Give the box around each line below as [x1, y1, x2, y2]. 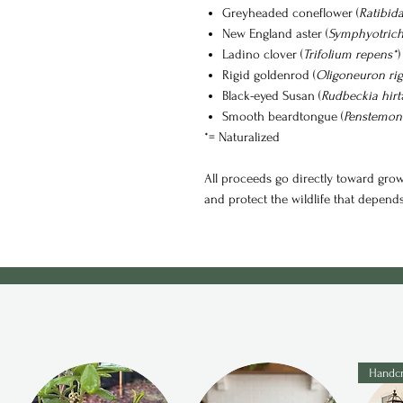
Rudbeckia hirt [321, 87, 400, 103]
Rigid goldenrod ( [222, 67, 316, 83]
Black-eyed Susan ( [222, 87, 321, 103]
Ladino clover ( [222, 46, 303, 62]
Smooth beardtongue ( [222, 108, 344, 124]
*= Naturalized [204, 129, 283, 145]
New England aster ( [222, 25, 328, 41]
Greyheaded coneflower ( [222, 4, 359, 21]
